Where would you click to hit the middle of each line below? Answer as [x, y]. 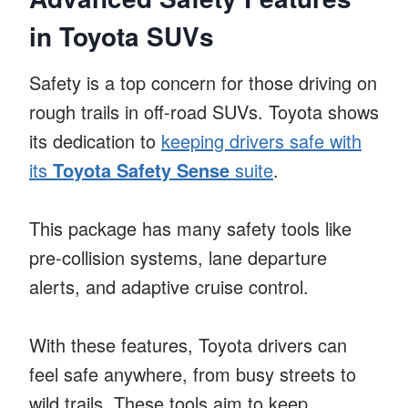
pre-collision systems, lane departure [178, 257]
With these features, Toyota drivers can [188, 344]
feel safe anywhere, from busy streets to [193, 373]
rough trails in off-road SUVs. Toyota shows [204, 111]
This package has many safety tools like [190, 228]
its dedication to [95, 140]
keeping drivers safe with [261, 140]
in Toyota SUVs [122, 36]
